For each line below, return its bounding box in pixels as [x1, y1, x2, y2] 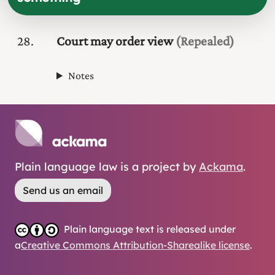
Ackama [199, 160, 243, 174]
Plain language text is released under [64, 223, 236, 236]
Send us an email [23, 184, 103, 197]
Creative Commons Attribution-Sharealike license [21, 239, 250, 251]
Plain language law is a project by [15, 160, 196, 174]
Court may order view [56, 34, 173, 49]
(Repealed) [173, 34, 234, 49]
